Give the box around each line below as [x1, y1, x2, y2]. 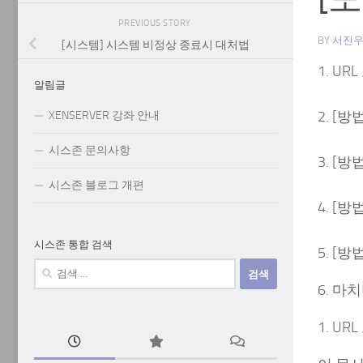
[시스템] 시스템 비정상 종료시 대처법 [62, 38, 250, 53]
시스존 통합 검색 [34, 238, 113, 251]
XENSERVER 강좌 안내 [49, 109, 160, 123]
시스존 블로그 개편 [49, 178, 144, 193]
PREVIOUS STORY [117, 16, 194, 28]
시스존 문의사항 [49, 143, 130, 158]
